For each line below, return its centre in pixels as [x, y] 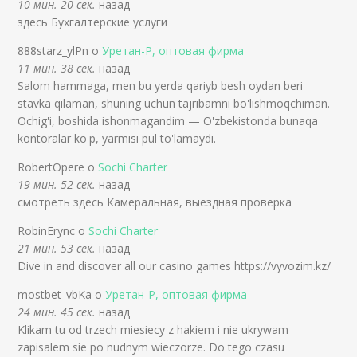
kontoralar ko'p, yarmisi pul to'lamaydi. [117, 139]
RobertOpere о [58, 167]
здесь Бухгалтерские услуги [93, 22]
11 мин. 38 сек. [57, 69]
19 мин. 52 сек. [57, 185]
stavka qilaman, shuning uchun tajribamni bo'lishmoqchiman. [174, 104]
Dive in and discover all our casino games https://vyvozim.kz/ [175, 266]
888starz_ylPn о [60, 51]
